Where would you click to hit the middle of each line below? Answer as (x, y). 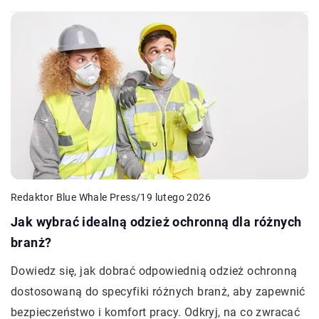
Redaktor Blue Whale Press (73, 197)
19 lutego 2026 (176, 198)
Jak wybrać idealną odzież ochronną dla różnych (156, 221)
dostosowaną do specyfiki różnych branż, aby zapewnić (158, 291)
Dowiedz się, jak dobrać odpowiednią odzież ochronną (154, 271)
